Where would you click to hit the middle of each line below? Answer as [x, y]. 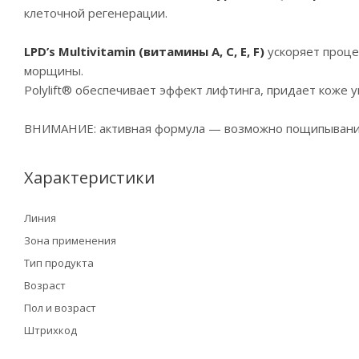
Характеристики [89, 177]
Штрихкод [50, 330]
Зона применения [70, 240]
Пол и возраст [60, 308]
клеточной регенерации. [96, 13]
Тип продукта [59, 263]
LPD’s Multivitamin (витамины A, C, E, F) [144, 51]
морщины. [54, 71]
